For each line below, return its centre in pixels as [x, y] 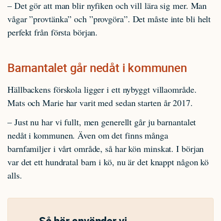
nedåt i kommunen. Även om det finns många [88, 135]
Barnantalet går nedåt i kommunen [97, 68]
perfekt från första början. [53, 32]
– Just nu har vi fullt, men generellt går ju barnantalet [102, 122]
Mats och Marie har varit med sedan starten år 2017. [100, 102]
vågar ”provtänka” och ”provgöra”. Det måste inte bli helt [109, 19]
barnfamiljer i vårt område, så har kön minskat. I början [106, 148]
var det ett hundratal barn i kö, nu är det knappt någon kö [108, 162]
